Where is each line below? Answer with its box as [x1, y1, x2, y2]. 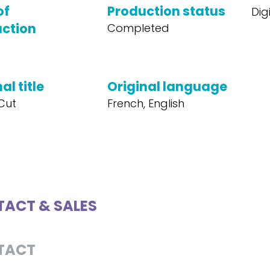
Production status [107, 2, 225, 20]
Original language [107, 78, 227, 95]
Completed [107, 20, 169, 36]
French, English [107, 96, 184, 111]
